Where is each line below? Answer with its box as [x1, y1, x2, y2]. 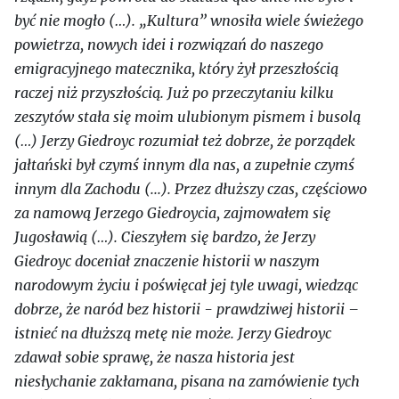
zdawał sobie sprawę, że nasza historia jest [14, 348, 295, 366]
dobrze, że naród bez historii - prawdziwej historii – [14, 300, 359, 318]
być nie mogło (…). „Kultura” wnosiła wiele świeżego [14, 12, 363, 29]
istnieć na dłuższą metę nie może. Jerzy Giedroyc [14, 324, 331, 342]
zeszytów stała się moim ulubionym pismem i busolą [14, 108, 361, 126]
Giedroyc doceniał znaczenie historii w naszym [14, 252, 320, 270]
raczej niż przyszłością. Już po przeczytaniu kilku [14, 84, 334, 102]
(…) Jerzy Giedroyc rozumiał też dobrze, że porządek [14, 132, 355, 150]
